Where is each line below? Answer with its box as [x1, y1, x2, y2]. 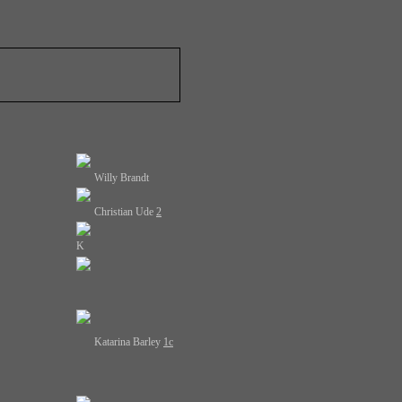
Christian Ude [94, 205, 156, 218]
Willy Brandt [94, 171, 149, 184]
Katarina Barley [94, 336, 163, 348]
